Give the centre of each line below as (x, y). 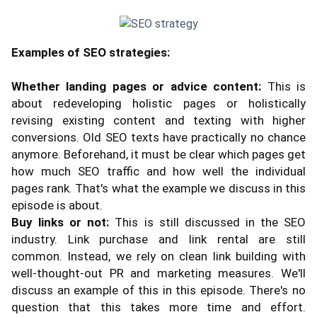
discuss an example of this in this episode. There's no (158, 290)
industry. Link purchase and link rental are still (158, 239)
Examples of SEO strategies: (91, 52)
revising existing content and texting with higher (158, 120)
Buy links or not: (60, 222)
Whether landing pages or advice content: (137, 86)
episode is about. (57, 205)
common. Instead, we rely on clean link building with (158, 256)
